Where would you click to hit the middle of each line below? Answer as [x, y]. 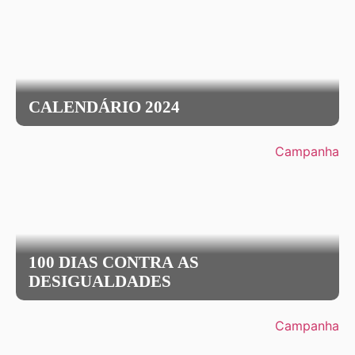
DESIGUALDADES [100, 281]
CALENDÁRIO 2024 [104, 107]
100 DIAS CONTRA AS [114, 262]
